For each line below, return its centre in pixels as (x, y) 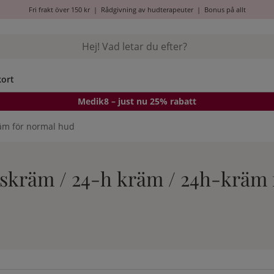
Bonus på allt (225, 9)
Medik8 (93, 101)
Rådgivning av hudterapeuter (147, 9)
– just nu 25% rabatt (153, 101)
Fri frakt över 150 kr (59, 9)
